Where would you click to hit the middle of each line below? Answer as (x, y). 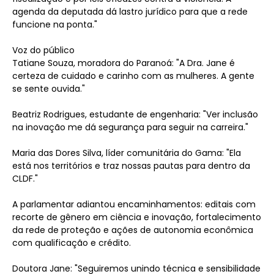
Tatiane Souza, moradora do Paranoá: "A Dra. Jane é (124, 63)
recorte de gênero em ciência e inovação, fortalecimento (137, 217)
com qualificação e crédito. (72, 243)
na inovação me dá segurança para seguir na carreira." (130, 127)
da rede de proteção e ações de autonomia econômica (133, 230)
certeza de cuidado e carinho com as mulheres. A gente (133, 76)
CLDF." (25, 179)
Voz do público (43, 50)
